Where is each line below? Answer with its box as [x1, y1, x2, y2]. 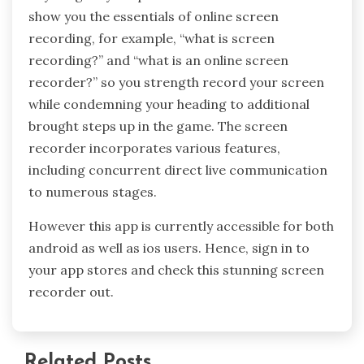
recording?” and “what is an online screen [28, 51, 288, 68]
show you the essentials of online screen [28, 7, 279, 24]
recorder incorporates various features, [28, 139, 280, 156]
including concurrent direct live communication [28, 161, 327, 178]
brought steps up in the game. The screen [28, 117, 288, 134]
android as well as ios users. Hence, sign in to [28, 239, 310, 256]
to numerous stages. [28, 183, 157, 200]
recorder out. [28, 283, 114, 300]
